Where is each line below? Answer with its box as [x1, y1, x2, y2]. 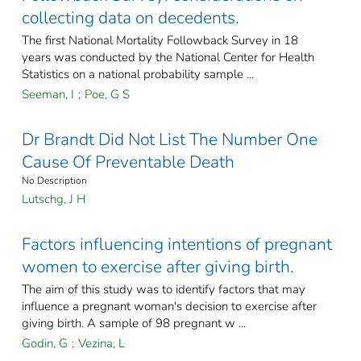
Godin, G [22, 335, 68, 352]
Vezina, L [78, 335, 125, 352]
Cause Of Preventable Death [22, 151, 234, 174]
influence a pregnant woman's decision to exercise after [22, 298, 317, 315]
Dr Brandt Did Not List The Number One [22, 128, 317, 151]
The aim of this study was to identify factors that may [22, 281, 305, 298]
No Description [22, 174, 87, 188]
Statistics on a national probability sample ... [22, 66, 254, 83]
